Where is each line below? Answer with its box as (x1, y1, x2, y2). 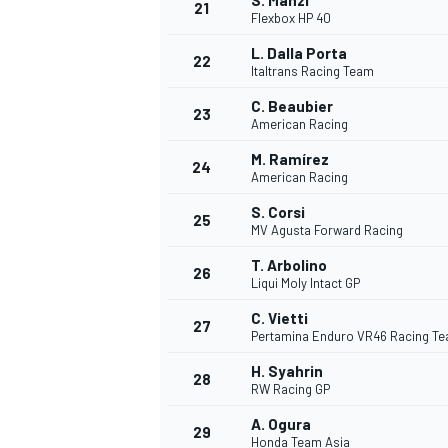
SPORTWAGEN (156, 226, 251, 245)
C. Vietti (251, 309, 308, 328)
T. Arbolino (251, 256, 327, 275)
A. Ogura (251, 415, 311, 434)
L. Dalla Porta (251, 44, 347, 63)
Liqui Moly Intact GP (251, 275, 360, 292)
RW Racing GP (251, 381, 330, 398)
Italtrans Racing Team (251, 63, 374, 80)
